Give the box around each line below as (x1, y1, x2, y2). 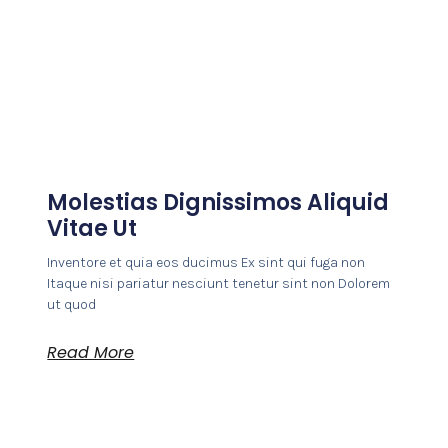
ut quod (47, 295, 97, 313)
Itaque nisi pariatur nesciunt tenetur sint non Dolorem (47, 274, 391, 292)
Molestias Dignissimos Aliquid (47, 186, 390, 218)
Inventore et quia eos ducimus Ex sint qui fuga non (47, 253, 366, 271)
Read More (47, 340, 135, 364)
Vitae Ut (47, 212, 138, 244)
